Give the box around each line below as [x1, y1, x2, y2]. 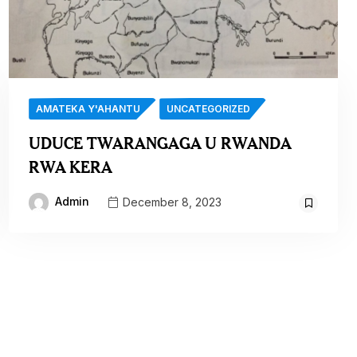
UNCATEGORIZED [167, 103, 251, 116]
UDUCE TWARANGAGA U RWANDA [29, 133, 292, 154]
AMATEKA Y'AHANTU [36, 103, 141, 116]
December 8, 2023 [120, 194, 222, 209]
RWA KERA [29, 157, 113, 178]
